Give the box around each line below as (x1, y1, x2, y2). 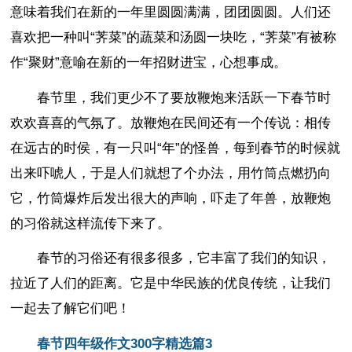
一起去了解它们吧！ (10, 301, 131, 317)
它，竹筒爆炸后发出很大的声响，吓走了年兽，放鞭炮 (10, 190, 332, 206)
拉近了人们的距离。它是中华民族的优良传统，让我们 (10, 276, 332, 291)
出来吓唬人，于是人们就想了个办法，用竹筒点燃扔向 (10, 165, 332, 181)
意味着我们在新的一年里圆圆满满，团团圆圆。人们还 (10, 4, 332, 20)
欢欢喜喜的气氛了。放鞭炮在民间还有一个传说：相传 (10, 115, 332, 130)
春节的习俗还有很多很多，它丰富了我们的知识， (37, 251, 332, 266)
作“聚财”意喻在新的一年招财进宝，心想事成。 (10, 54, 288, 70)
